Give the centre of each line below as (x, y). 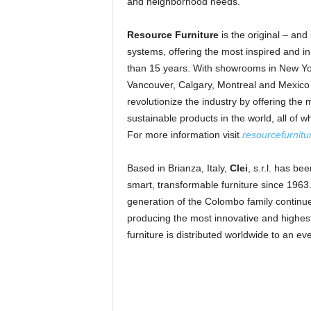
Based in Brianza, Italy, (178, 168)
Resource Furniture (173, 35)
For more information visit (184, 135)
